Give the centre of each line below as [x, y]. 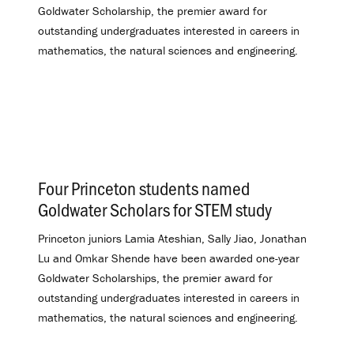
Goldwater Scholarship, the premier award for [153, 10]
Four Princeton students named [144, 188]
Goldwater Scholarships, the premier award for [155, 278]
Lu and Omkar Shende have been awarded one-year [169, 258]
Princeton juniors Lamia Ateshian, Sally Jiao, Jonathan [172, 239]
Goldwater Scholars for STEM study [155, 209]
